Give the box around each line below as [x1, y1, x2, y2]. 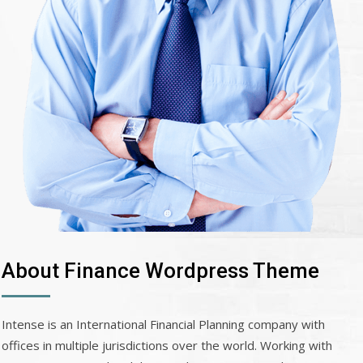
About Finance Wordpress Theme [2, 258, 319, 283]
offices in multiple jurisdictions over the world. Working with [2, 337, 332, 353]
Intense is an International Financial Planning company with [2, 316, 325, 332]
